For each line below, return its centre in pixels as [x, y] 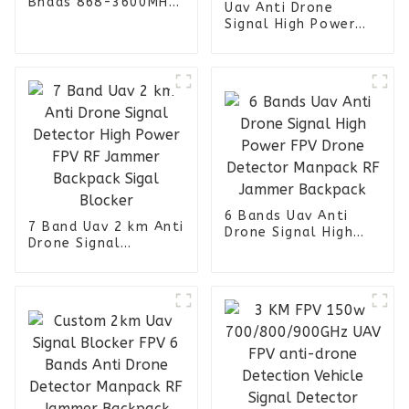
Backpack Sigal [83, 292]
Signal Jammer [81, 18]
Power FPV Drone [286, 248]
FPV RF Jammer [83, 276]
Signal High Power [290, 24]
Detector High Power [104, 259]
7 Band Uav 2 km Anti [106, 226]
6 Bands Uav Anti [286, 215]
